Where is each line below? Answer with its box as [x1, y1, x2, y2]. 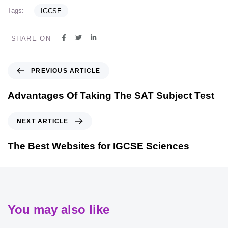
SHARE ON [11, 34, 51, 42]
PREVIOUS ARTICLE [31, 67, 101, 74]
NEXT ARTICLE [17, 117, 69, 125]
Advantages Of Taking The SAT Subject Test [8, 90, 214, 101]
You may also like [8, 202, 109, 216]
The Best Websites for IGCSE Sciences [8, 140, 189, 151]
